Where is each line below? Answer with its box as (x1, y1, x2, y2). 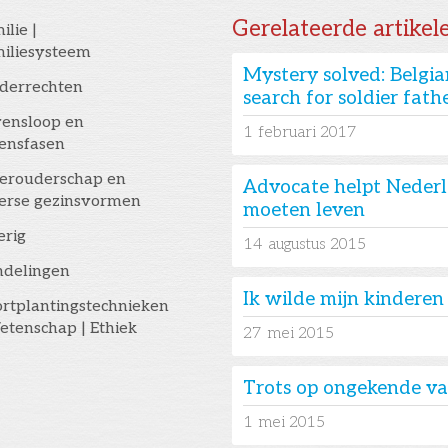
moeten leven (243, 199, 366, 223)
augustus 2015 (268, 235, 367, 255)
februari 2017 (258, 123, 358, 143)
